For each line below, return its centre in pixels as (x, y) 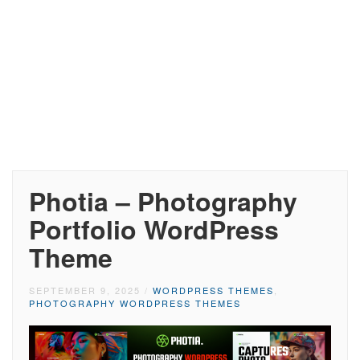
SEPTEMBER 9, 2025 (85, 290)
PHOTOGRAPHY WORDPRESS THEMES (135, 303)
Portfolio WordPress (154, 229)
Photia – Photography (163, 201)
